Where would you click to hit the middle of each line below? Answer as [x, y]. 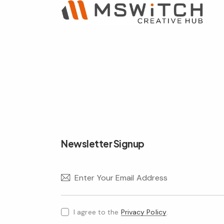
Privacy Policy [143, 212]
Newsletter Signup [103, 143]
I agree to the [97, 212]
